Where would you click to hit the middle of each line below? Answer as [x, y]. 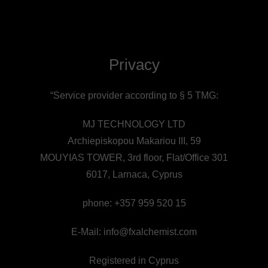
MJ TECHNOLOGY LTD [134, 124]
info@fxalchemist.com [150, 232]
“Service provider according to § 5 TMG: [134, 95]
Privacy [134, 65]
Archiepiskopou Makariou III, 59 [134, 141]
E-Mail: [87, 232]
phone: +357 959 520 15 [134, 203]
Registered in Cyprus [134, 261]
